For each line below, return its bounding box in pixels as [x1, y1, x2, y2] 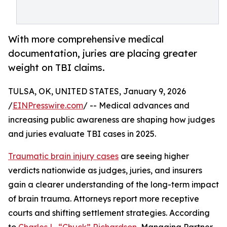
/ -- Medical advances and [83, 100, 190, 111]
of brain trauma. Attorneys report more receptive [8, 194, 199, 204]
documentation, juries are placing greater [8, 48, 197, 59]
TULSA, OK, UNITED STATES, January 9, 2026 [8, 86, 186, 97]
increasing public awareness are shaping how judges [8, 115, 215, 125]
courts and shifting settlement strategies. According [8, 208, 210, 218]
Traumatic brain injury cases [8, 151, 119, 162]
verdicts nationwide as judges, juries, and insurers [8, 165, 202, 176]
